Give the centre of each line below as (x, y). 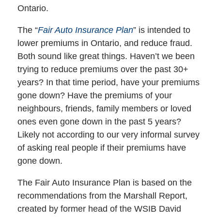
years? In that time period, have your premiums (108, 83)
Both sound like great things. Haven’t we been (106, 56)
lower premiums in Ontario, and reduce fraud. (105, 43)
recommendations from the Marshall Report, (102, 196)
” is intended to (162, 30)
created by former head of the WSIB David (99, 209)
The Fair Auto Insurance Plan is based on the (104, 183)
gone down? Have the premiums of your (94, 96)
